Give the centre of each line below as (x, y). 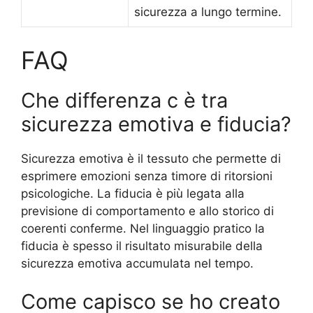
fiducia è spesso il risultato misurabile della (142, 246)
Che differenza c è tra (124, 100)
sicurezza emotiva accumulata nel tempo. (137, 263)
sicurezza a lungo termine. (208, 12)
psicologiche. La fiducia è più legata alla (133, 193)
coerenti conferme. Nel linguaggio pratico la (143, 228)
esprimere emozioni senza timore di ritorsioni (147, 176)
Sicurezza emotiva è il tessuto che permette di (151, 158)
